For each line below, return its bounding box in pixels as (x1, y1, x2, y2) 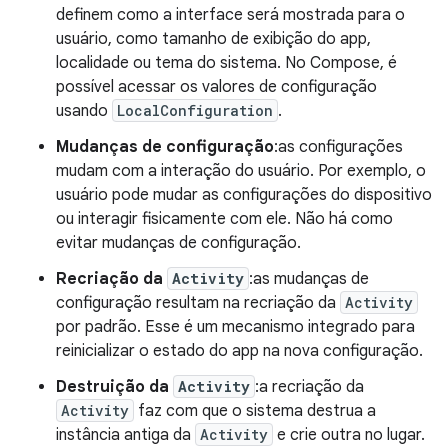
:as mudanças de (249, 269, 369, 289)
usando (56, 101, 112, 121)
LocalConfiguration (117, 101, 273, 120)
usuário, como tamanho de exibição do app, (56, 29, 371, 49)
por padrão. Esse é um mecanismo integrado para (56, 317, 415, 337)
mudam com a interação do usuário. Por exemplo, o (56, 161, 426, 181)
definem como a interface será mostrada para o (56, 5, 405, 25)
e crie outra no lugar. (273, 425, 425, 445)
